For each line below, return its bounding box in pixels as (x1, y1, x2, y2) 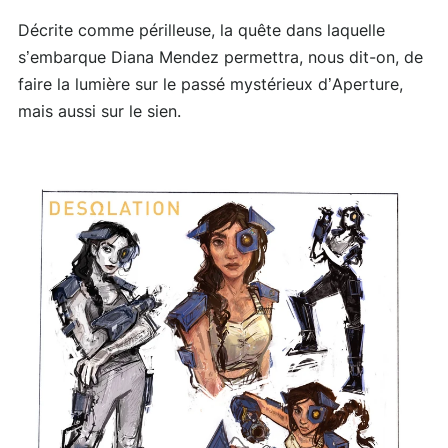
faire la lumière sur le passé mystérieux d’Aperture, (18, 77, 403, 94)
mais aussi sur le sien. (18, 104, 181, 121)
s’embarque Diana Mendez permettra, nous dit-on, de (18, 50, 423, 67)
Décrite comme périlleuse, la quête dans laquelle (18, 23, 385, 40)
